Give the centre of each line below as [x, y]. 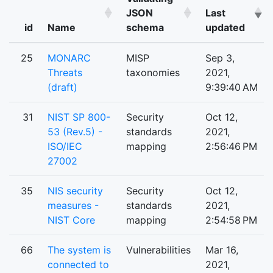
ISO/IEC [65, 147]
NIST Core [71, 220]
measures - [73, 206]
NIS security [75, 191]
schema [145, 28]
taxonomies [153, 73]
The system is [79, 250]
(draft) [62, 87]
